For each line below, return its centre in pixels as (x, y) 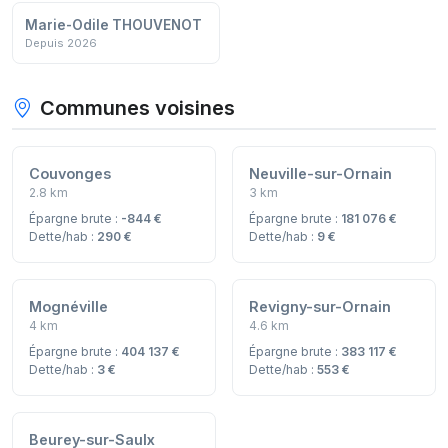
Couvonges (70, 174)
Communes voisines (137, 108)
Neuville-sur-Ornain (320, 174)
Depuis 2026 (61, 43)
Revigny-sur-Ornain (320, 307)
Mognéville (68, 307)
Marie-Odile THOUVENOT (113, 25)
